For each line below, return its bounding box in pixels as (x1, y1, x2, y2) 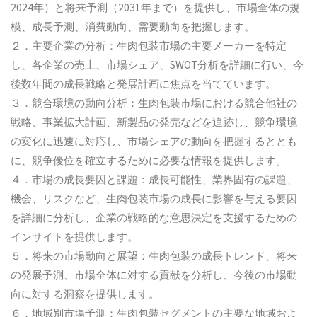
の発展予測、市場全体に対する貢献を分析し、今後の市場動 (11, 267, 298, 282)
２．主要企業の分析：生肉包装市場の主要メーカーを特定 (11, 38, 287, 52)
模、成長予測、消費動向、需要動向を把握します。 (11, 19, 255, 33)
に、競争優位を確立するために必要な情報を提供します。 (11, 153, 287, 167)
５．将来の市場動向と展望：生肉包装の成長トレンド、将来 (11, 248, 298, 263)
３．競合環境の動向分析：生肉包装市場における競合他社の (11, 96, 298, 110)
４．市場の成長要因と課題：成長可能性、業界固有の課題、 (11, 172, 298, 186)
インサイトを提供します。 (11, 229, 139, 243)
